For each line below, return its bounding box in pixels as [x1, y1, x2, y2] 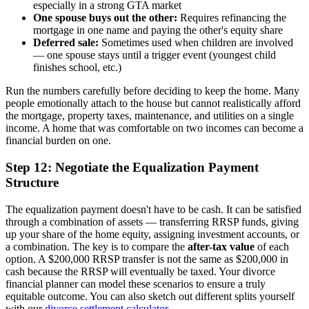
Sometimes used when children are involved [99, 37, 293, 49]
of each [255, 240, 289, 252]
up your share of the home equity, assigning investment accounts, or [6, 228, 299, 240]
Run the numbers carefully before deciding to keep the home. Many [6, 85, 299, 97]
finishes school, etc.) [33, 61, 121, 74]
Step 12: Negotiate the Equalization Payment [6, 159, 259, 175]
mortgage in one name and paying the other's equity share [33, 24, 283, 37]
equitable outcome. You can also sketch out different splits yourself [6, 290, 295, 302]
